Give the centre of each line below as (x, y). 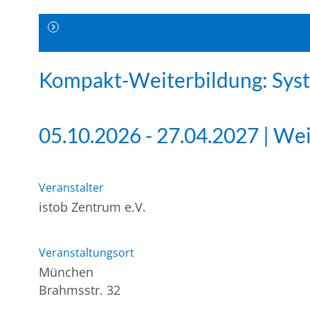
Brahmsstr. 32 (80, 290)
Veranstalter (72, 187)
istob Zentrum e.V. (93, 207)
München (66, 272)
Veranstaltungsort (87, 253)
